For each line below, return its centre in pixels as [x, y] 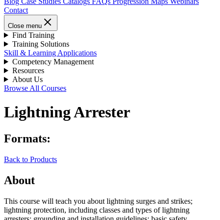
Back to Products [30, 159]
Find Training [33, 35]
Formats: [27, 138]
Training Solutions [41, 44]
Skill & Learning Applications [50, 53]
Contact [16, 10]
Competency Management [53, 62]
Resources [28, 70]
